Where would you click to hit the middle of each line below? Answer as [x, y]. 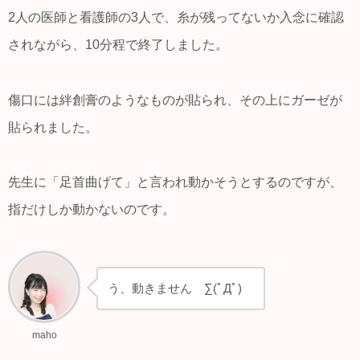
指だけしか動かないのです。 [92, 209]
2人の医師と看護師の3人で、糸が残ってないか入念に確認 [176, 18]
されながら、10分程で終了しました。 [118, 45]
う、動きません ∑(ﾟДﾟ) [181, 288]
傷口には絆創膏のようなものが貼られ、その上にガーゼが [175, 100]
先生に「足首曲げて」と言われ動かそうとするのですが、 [175, 182]
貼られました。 [53, 127]
